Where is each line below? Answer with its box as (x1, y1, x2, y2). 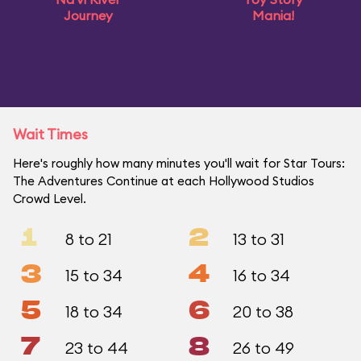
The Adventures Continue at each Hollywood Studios (13, 173, 314, 189)
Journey (63, 7, 113, 23)
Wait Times (13, 125, 88, 143)
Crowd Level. (13, 191, 86, 206)
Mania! (252, 7, 294, 23)
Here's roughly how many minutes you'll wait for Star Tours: (13, 156, 345, 171)
